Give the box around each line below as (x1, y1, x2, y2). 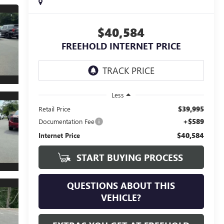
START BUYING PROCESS (74, 151, 183, 163)
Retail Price (38, 104, 70, 113)
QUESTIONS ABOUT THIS (67, 179, 175, 191)
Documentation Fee (38, 116, 94, 125)
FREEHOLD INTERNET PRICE (61, 40, 181, 52)
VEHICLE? (101, 191, 141, 203)
